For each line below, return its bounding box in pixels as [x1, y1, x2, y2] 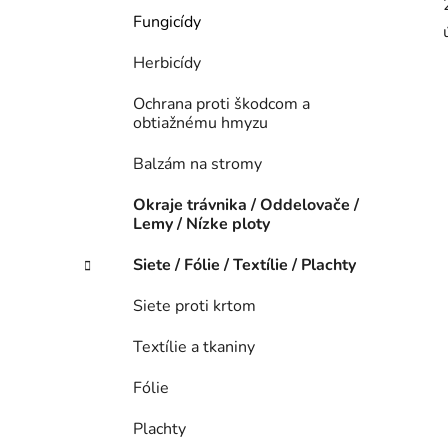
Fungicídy [133, 11, 201, 34]
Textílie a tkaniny [133, 336, 255, 359]
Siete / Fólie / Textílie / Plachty [133, 254, 356, 277]
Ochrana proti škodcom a [133, 93, 310, 116]
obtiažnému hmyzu [133, 112, 268, 135]
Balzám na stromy [133, 153, 262, 176]
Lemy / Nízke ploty [133, 213, 270, 236]
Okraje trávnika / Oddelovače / [133, 194, 359, 217]
